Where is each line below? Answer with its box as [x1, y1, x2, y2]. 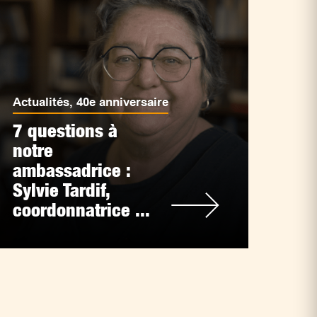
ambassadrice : [12, 159, 130, 181]
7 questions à [12, 120, 117, 142]
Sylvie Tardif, [12, 179, 110, 201]
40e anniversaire [76, 96, 168, 109]
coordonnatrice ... [12, 199, 150, 221]
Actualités [12, 96, 69, 109]
